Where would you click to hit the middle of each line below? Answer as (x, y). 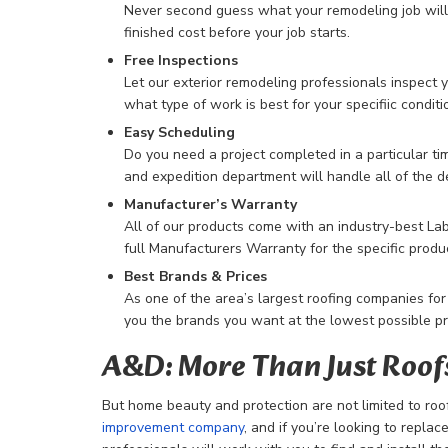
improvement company (173, 427)
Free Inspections (181, 60)
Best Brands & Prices (195, 276)
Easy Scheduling (179, 132)
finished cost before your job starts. (237, 32)
